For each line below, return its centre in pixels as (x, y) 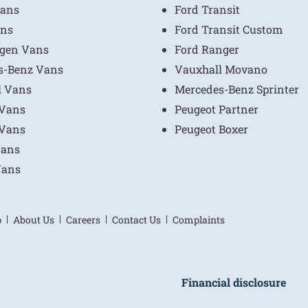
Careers (83, 219)
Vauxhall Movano (221, 69)
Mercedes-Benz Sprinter (237, 89)
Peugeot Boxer (211, 129)
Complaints (199, 219)
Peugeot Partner (217, 109)
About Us (34, 219)
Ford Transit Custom (229, 29)
